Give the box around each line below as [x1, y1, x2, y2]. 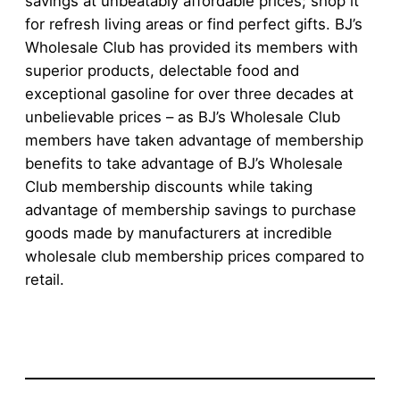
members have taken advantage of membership [25, 131, 363, 150]
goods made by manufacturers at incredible [25, 224, 332, 243]
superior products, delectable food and [25, 62, 299, 80]
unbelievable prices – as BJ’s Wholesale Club [25, 108, 340, 127]
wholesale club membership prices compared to [25, 247, 364, 266]
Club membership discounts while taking [25, 178, 312, 196]
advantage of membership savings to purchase [25, 201, 356, 220]
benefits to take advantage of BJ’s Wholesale [25, 154, 343, 173]
